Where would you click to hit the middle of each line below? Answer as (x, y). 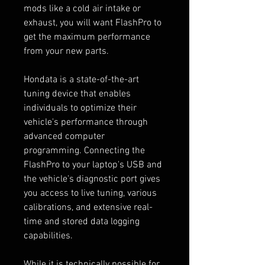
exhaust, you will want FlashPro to (93, 23)
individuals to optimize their (80, 108)
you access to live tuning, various (90, 193)
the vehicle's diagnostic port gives (92, 179)
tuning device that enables (77, 94)
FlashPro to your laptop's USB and (93, 165)
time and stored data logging (82, 222)
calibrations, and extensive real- (88, 207)
